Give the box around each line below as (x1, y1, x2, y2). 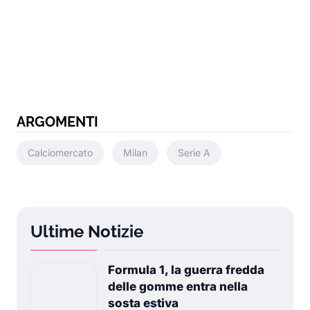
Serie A (178, 147, 210, 158)
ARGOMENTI (17, 113, 98, 130)
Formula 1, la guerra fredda (108, 263, 264, 277)
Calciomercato (28, 147, 93, 158)
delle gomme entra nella (108, 280, 248, 293)
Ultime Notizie (30, 221, 143, 241)
